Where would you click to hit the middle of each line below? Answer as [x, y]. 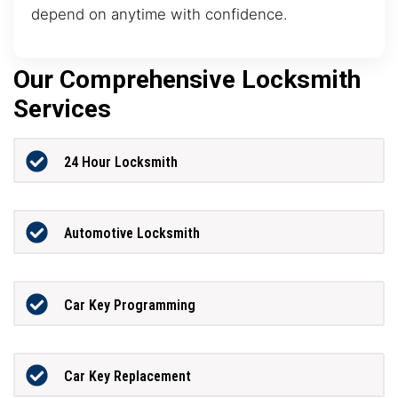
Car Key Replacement [127, 377]
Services [62, 109]
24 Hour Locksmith [120, 162]
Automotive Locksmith [131, 234]
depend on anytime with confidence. [159, 14]
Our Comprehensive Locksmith [187, 80]
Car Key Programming [129, 305]
